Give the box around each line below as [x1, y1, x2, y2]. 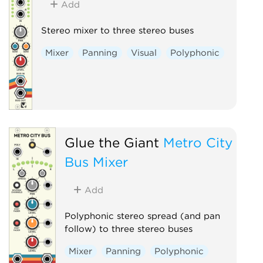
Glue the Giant [64, 134, 159, 150]
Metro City [163, 134, 232, 150]
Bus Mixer [64, 153, 128, 170]
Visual [131, 47, 157, 58]
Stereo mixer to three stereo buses [41, 25, 194, 36]
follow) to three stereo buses [64, 223, 193, 234]
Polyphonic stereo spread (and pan [64, 210, 220, 221]
